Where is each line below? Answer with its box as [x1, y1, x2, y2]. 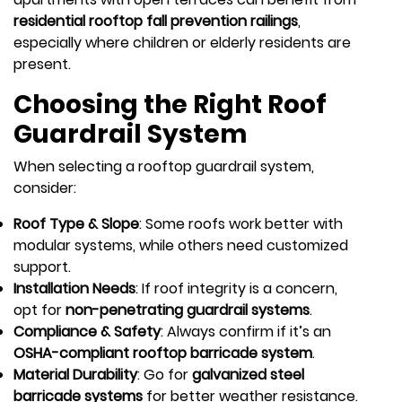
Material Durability [13, 363, 137, 385]
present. [13, 53, 71, 74]
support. [13, 256, 71, 277]
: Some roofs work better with [139, 213, 343, 234]
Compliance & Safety [13, 320, 161, 342]
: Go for [137, 363, 192, 385]
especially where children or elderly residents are [13, 31, 351, 53]
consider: [13, 177, 76, 198]
